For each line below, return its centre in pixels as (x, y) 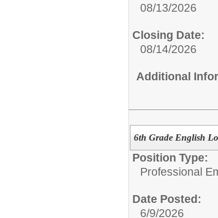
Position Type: (170, 157)
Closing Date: (169, 35)
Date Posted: (167, 199)
